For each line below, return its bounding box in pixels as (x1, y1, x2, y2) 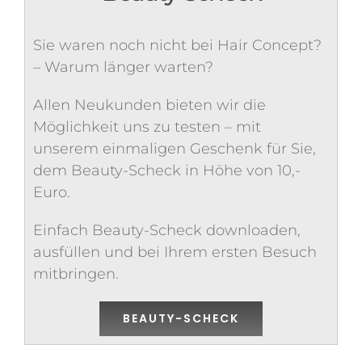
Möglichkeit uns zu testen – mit (33, 118, 261, 137)
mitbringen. (33, 265, 119, 284)
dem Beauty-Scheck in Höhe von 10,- (33, 162, 301, 180)
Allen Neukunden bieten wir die (33, 96, 266, 115)
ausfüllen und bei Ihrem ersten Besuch (33, 243, 317, 262)
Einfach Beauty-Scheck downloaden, (33, 221, 301, 240)
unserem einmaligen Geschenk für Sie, (33, 140, 316, 158)
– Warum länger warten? (33, 58, 213, 77)
